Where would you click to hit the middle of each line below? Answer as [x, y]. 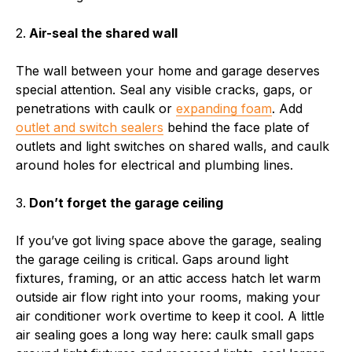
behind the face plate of [236, 127]
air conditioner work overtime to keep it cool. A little [170, 315]
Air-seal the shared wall [102, 33]
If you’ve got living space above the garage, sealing [169, 240]
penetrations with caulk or [96, 108]
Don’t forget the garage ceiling [125, 202]
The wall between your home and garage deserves [168, 70]
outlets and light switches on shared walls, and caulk [172, 146]
